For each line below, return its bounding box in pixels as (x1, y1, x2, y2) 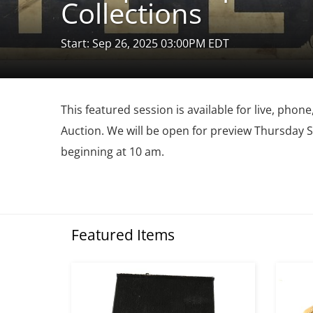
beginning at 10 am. (61, 144, 164, 159)
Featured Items (71, 225, 175, 245)
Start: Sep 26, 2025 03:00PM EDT (61, 36, 229, 51)
